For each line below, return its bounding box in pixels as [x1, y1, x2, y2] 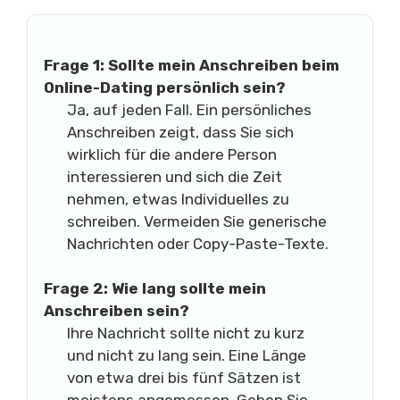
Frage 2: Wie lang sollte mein [44, 279, 266, 297]
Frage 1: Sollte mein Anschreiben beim [44, 55, 339, 74]
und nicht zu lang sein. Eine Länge [66, 346, 306, 364]
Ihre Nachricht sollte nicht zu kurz [66, 324, 304, 342]
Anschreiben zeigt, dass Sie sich [66, 122, 294, 141]
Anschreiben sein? [44, 302, 189, 320]
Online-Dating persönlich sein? [44, 78, 286, 96]
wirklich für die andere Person [66, 145, 277, 163]
